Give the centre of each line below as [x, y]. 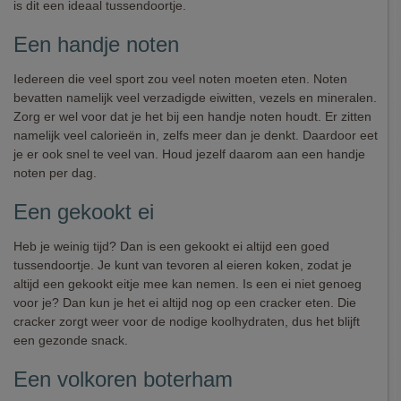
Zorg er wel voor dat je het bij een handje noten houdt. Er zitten [192, 116]
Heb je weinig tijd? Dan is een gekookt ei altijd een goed [171, 246]
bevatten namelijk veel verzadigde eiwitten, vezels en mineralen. [195, 98]
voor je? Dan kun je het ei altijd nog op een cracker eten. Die [185, 303]
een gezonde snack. [71, 340]
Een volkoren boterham [123, 379]
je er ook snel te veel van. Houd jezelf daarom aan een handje [189, 154]
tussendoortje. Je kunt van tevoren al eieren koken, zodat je [183, 265]
